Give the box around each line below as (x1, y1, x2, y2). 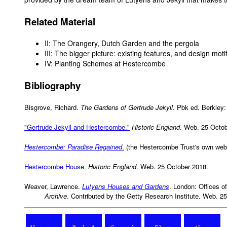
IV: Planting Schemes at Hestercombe (45, 58, 166, 69)
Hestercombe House (24, 162, 84, 172)
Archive (45, 191, 67, 201)
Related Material (24, 15, 95, 29)
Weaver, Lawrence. (24, 181, 82, 192)
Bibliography (24, 79, 81, 93)
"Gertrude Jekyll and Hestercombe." (24, 122, 130, 132)
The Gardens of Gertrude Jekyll (81, 102, 173, 112)
